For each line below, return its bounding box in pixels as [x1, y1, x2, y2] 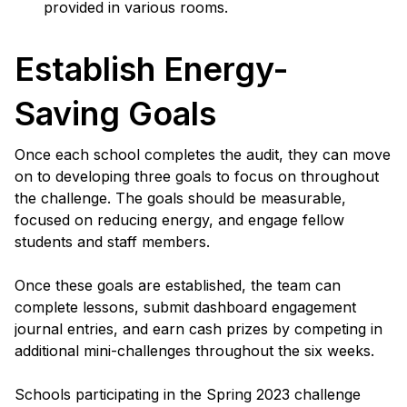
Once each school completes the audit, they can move [15, 145, 391, 164]
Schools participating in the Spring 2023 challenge [15, 385, 361, 404]
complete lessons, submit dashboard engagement [15, 298, 356, 317]
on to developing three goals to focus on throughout [15, 167, 379, 186]
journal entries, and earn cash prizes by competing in [15, 320, 382, 339]
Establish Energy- [15, 49, 289, 90]
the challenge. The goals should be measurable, [15, 189, 346, 208]
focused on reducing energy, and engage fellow [15, 211, 344, 230]
